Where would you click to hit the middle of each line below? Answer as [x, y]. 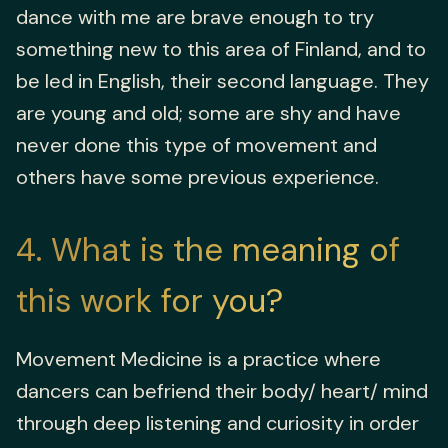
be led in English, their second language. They [222, 81]
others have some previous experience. [197, 177]
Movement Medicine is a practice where [198, 359]
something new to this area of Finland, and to [221, 49]
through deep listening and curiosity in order [217, 423]
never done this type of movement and [196, 145]
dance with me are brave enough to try [195, 17]
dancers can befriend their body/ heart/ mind [222, 391]
